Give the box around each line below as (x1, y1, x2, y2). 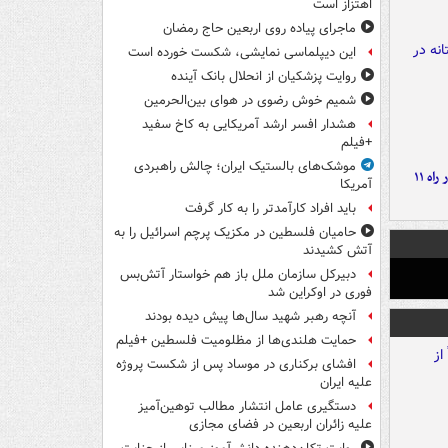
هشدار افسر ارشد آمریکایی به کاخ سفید (142, 115, 356, 135)
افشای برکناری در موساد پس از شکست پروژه (116, 355, 356, 375)
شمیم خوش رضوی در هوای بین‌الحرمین (144, 91, 356, 111)
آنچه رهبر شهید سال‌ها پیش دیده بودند (145, 307, 356, 327)
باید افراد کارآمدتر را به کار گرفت (185, 199, 356, 219)
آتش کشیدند (303, 241, 372, 261)
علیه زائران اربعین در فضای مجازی (189, 415, 372, 435)
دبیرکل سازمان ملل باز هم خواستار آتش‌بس (120, 265, 356, 285)
